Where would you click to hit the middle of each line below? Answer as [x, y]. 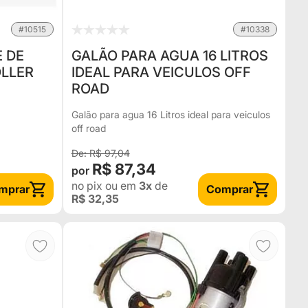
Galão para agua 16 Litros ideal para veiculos [170, 115]
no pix [87, 186]
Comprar [229, 189]
